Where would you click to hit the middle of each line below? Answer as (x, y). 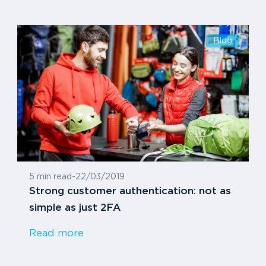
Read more (56, 234)
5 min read (50, 177)
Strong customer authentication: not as (130, 192)
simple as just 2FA (75, 208)
